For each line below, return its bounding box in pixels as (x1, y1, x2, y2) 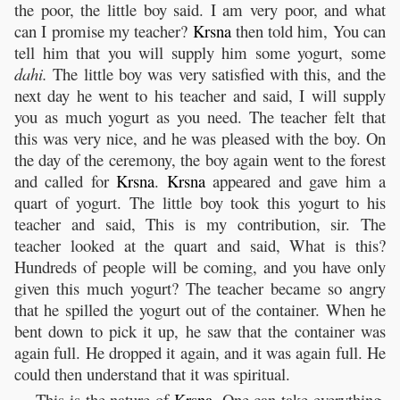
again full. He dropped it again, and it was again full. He (14, 340, 386, 363)
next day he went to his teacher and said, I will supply (14, 83, 386, 106)
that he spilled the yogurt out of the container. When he (14, 297, 386, 321)
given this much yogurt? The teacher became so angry (14, 276, 386, 299)
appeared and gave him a (204, 169, 387, 192)
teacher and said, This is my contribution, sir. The (14, 212, 386, 235)
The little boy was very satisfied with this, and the (47, 62, 386, 85)
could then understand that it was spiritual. (14, 362, 290, 385)
